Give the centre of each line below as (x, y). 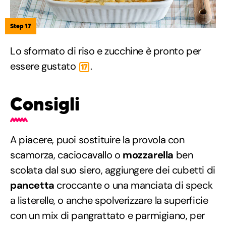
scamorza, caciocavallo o (67, 155)
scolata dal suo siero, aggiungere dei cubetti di (113, 170)
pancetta (32, 185)
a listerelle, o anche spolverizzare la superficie (109, 201)
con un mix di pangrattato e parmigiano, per (107, 216)
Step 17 (21, 26)
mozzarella (148, 155)
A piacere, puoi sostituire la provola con (97, 140)
